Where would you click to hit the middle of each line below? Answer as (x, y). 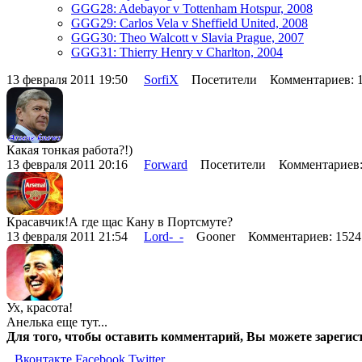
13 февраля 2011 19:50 (75, 79)
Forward (166, 165)
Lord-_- (164, 236)
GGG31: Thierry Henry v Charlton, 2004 (177, 52)
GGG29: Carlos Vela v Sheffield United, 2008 (189, 23)
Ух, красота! (40, 307)
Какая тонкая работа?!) (69, 150)
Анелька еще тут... (57, 322)
